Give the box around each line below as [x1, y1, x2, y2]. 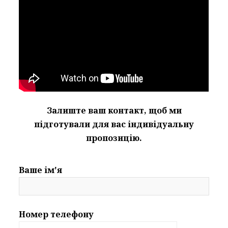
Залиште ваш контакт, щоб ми [46, 105, 182, 117]
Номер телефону [19, 209, 94, 220]
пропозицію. [86, 132, 142, 144]
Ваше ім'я [19, 164, 63, 176]
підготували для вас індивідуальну [34, 119, 194, 130]
